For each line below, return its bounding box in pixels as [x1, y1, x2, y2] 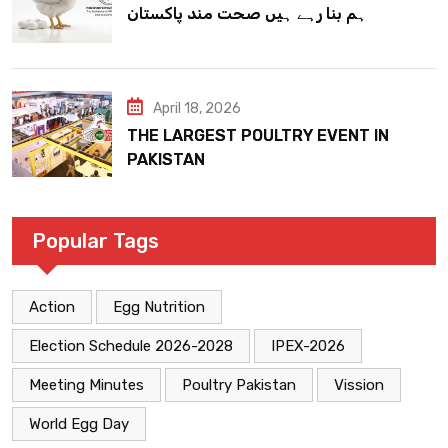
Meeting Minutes [29, 376, 144, 395]
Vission [334, 376, 384, 395]
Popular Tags [32, 229, 159, 254]
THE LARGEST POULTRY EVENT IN [127, 125, 389, 145]
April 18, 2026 [153, 99, 241, 117]
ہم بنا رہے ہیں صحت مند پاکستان [127, 3, 367, 23]
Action [29, 298, 75, 317]
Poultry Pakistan [182, 376, 296, 395]
